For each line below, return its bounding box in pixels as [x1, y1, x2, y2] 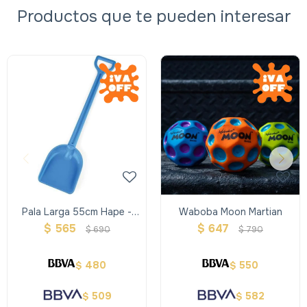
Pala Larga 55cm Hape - [22, 206, 132, 218]
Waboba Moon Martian [178, 206, 282, 218]
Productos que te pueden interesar [16, 6, 291, 27]
